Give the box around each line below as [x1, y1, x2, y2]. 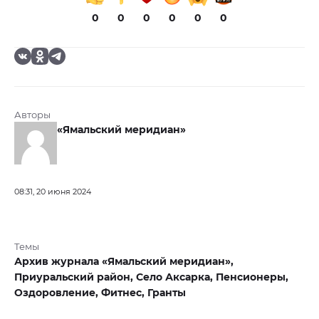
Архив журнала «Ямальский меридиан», [14, 255, 234, 268]
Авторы [14, 109, 51, 121]
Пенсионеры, [216, 271, 288, 284]
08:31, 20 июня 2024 [14, 187, 91, 197]
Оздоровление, [14, 286, 101, 300]
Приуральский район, [14, 271, 136, 284]
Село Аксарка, [136, 271, 216, 284]
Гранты [147, 286, 186, 300]
